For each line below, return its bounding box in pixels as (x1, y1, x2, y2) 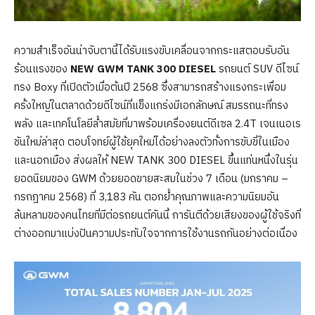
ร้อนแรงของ (14, 60, 70, 79)
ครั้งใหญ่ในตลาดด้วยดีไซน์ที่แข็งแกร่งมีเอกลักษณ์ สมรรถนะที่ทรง (14, 97, 288, 115)
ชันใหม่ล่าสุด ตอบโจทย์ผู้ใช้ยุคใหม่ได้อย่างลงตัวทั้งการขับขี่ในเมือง (14, 134, 290, 152)
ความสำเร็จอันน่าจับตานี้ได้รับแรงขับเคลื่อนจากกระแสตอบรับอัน (14, 42, 290, 60)
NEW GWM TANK (70, 60, 157, 79)
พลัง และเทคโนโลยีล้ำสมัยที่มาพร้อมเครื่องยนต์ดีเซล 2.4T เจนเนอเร (14, 115, 301, 134)
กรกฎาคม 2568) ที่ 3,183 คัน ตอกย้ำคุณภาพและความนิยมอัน (14, 188, 279, 207)
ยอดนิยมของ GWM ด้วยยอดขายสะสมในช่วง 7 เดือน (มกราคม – (14, 170, 288, 188)
